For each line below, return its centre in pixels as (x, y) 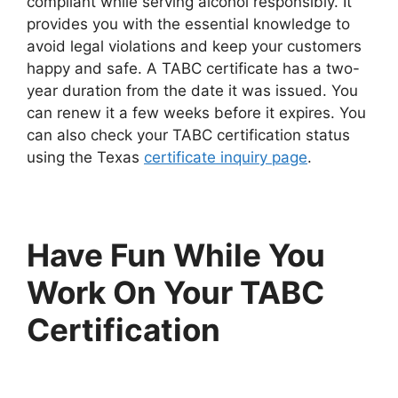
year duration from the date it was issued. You (192, 91)
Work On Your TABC (175, 293)
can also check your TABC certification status (188, 135)
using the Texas (85, 158)
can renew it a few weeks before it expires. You (196, 113)
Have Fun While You (176, 255)
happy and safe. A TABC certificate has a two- (193, 69)
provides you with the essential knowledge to (188, 24)
